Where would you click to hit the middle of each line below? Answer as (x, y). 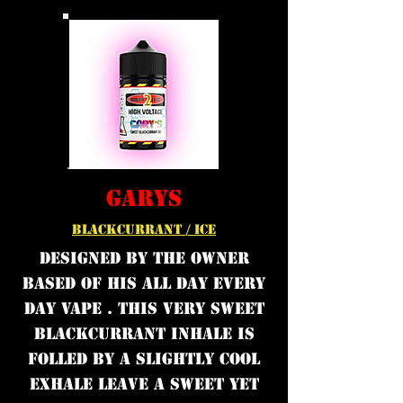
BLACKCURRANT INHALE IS (144, 334)
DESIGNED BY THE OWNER (144, 258)
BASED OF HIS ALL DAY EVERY (144, 283)
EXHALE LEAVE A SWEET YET (144, 384)
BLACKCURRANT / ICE (144, 229)
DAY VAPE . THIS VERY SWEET (144, 309)
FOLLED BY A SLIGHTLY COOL (144, 359)
